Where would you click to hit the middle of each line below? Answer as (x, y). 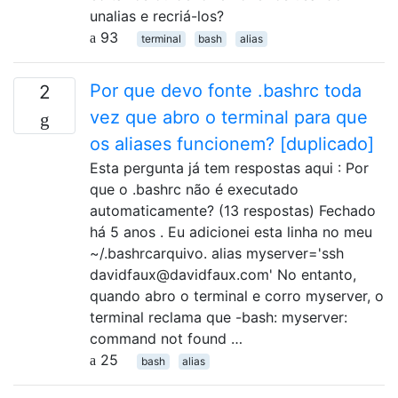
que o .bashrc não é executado (194, 189)
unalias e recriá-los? (157, 16)
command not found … (166, 338)
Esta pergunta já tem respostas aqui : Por (229, 167)
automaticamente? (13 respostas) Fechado (233, 210)
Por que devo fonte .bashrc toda (226, 90)
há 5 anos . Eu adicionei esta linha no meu (231, 231)
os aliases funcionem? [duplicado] (232, 143)
